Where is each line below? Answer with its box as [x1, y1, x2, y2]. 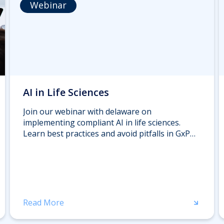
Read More [23, 196, 64, 208]
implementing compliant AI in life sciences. [23, 116, 180, 128]
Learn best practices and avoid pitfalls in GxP [23, 127, 190, 139]
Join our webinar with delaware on [23, 105, 151, 117]
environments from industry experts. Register [23, 138, 194, 150]
